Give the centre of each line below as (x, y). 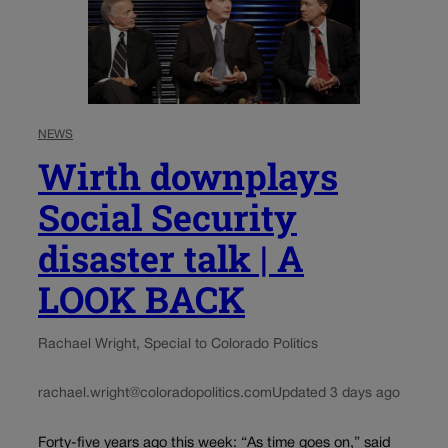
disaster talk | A (171, 258)
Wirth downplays (188, 176)
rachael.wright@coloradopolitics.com (155, 394)
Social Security (167, 217)
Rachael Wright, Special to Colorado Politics (178, 345)
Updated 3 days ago (336, 394)
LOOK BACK (141, 299)
